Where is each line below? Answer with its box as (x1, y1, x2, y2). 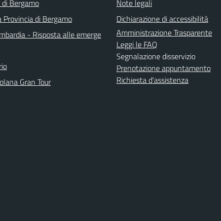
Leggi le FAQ (116, 38, 157, 50)
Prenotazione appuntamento (116, 62, 211, 74)
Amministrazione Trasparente (116, 27, 212, 38)
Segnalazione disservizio (116, 50, 195, 62)
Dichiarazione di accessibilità (116, 13, 208, 25)
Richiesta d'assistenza (116, 74, 188, 86)
